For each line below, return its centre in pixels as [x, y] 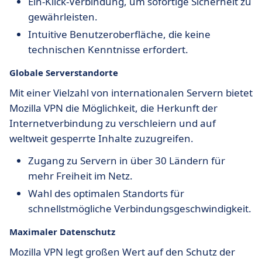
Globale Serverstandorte [64, 73]
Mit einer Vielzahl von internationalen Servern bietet [131, 93]
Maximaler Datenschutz [62, 232]
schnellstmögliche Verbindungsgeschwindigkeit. [140, 208]
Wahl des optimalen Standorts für [106, 193]
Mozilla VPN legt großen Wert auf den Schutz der [122, 252]
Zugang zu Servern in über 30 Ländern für [127, 161]
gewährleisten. [63, 17]
